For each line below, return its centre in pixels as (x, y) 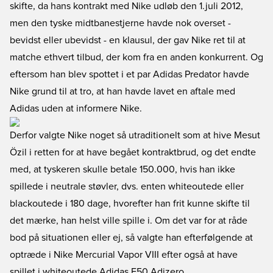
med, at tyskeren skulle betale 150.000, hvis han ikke (122, 169)
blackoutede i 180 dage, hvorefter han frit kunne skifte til (130, 204)
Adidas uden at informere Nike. (76, 108)
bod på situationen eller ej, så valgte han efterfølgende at (131, 238)
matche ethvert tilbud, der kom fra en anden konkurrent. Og (136, 57)
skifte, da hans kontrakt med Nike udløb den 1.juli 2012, (126, 6)
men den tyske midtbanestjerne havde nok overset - (120, 23)
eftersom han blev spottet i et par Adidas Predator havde (129, 74)
